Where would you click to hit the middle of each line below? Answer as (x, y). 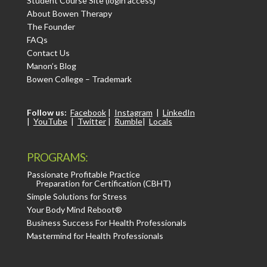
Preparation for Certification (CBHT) (103, 183)
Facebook (88, 113)
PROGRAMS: (57, 157)
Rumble (128, 122)
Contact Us (48, 53)
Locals (160, 122)
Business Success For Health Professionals (106, 222)
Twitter (91, 122)
